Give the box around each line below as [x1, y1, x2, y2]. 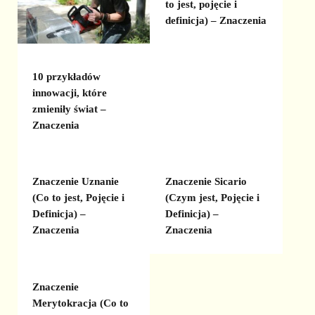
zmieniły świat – [32, 103, 107, 115]
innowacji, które [32, 86, 108, 98]
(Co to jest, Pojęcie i [32, 192, 125, 204]
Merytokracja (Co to [32, 297, 129, 309]
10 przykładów [32, 70, 101, 82]
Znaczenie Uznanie [32, 176, 120, 188]
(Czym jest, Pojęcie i [165, 192, 259, 204]
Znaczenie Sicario [165, 176, 247, 188]
